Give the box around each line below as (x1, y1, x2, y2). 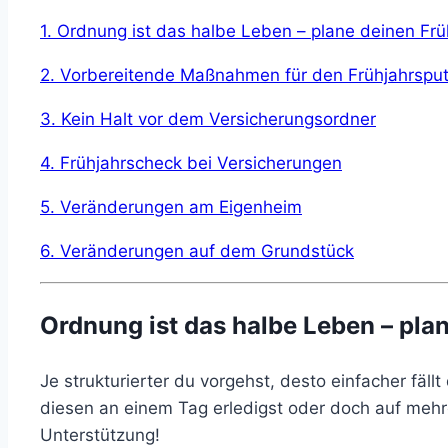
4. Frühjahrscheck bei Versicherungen (40, 152, 342, 173)
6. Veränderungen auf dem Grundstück (40, 240, 354, 261)
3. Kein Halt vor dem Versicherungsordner (40, 108, 376, 129)
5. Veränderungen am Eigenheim (40, 196, 302, 217)
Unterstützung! (40, 424, 160, 445)
